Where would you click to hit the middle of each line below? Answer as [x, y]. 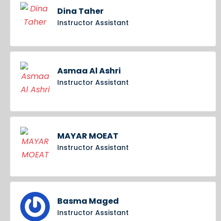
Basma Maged [88, 201]
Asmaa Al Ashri [89, 71]
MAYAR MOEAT [88, 136]
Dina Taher [80, 11]
